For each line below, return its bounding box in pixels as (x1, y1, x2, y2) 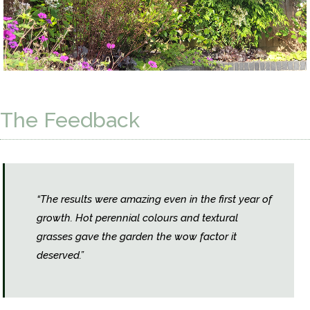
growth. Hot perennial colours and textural (37, 212, 238, 225)
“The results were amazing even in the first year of (37, 193, 272, 206)
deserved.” (37, 249, 84, 262)
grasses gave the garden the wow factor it (37, 230, 237, 244)
